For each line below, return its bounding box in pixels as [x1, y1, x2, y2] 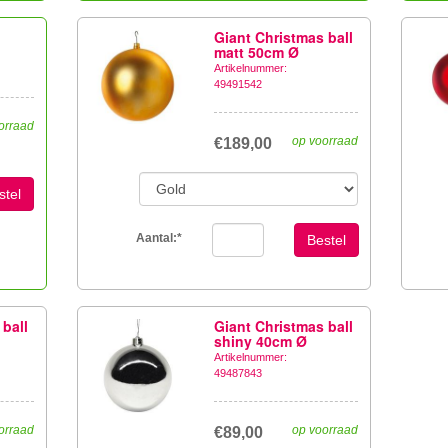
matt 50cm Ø [214, 42, 300, 62]
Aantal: [135, 231, 177, 245]
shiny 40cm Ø [214, 331, 308, 351]
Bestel [306, 232, 346, 248]
